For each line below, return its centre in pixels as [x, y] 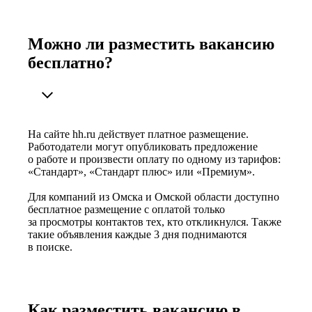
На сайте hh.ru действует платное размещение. [138, 134]
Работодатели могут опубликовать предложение [143, 146]
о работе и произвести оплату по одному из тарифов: [154, 159]
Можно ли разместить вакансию [151, 44]
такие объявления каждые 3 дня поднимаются [137, 234]
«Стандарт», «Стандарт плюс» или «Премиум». [141, 171]
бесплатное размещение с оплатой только [126, 209]
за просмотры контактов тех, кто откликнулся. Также [155, 221]
